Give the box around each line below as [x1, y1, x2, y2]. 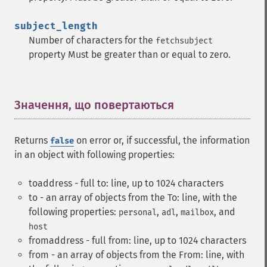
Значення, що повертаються [14, 98, 174, 112]
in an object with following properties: [14, 149, 175, 160]
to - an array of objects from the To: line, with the [29, 192, 237, 203]
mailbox [181, 207, 214, 218]
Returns [14, 135, 50, 146]
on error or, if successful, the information [74, 135, 250, 146]
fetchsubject [156, 36, 213, 46]
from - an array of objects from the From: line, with [29, 249, 244, 260]
